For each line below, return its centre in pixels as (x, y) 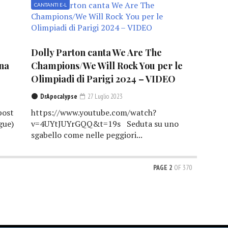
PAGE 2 (163, 168)
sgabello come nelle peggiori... (87, 135)
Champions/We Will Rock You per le (107, 66)
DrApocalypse (59, 97)
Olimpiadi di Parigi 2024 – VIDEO (103, 79)
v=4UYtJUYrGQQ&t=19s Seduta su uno (105, 124)
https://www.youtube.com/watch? (93, 113)
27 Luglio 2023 (104, 97)
